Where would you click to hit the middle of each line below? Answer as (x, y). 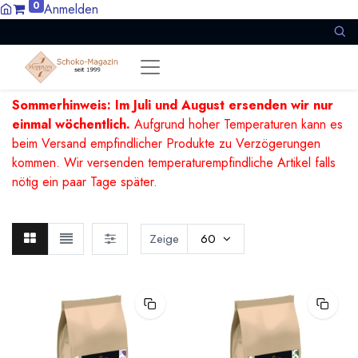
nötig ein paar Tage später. (85, 182)
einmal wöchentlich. (71, 124)
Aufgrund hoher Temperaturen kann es (237, 124)
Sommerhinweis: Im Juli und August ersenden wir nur (173, 105)
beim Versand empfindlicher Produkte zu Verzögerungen (166, 143)
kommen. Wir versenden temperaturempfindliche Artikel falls (174, 163)
